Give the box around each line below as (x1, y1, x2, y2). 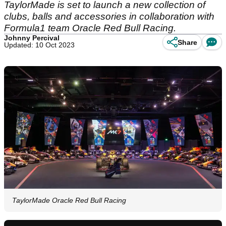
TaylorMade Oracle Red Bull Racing (12, 196, 126, 205)
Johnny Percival (4, 34, 60, 42)
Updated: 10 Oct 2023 (4, 41, 75, 49)
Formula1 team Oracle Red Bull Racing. (4, 23, 176, 33)
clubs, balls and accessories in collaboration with (4, 11, 214, 22)
